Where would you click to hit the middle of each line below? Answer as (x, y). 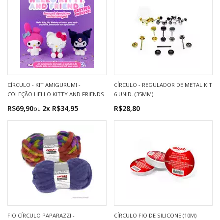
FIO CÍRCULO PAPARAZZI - (41, 215)
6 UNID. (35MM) (133, 94)
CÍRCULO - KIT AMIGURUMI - (44, 85)
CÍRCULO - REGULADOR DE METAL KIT (163, 85)
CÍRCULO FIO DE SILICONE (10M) (155, 215)
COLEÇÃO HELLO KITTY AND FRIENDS (56, 94)
